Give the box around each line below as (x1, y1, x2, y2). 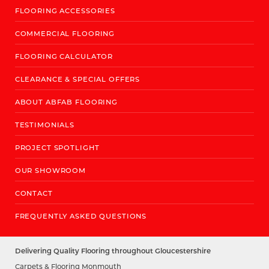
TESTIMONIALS (14, 120, 75, 130)
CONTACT (14, 189, 53, 198)
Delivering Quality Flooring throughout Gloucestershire (14, 246, 211, 256)
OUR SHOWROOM (14, 166, 86, 175)
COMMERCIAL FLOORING (14, 29, 115, 38)
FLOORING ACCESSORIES (14, 6, 115, 16)
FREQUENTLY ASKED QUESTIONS (14, 211, 147, 221)
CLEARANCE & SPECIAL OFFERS (14, 74, 141, 84)
